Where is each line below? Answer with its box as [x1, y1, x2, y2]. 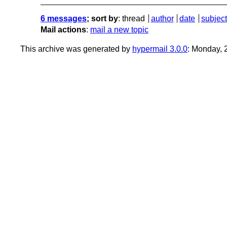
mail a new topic [90, 25, 148, 34]
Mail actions [41, 25, 86, 34]
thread [122, 14, 145, 23]
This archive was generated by [20, 44, 132, 53]
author [150, 14, 174, 23]
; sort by [87, 14, 118, 23]
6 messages [41, 14, 87, 23]
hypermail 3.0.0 [132, 44, 187, 53]
